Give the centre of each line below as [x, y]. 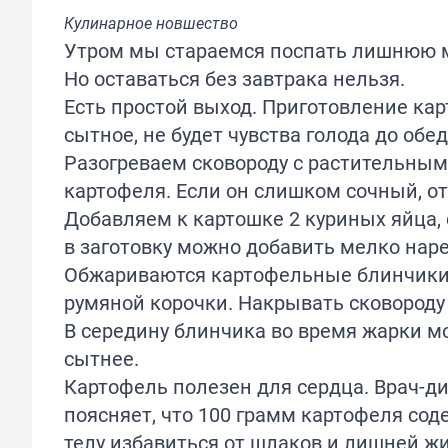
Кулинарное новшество [151, 22]
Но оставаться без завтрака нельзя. [234, 78]
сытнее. [101, 358]
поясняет [108, 414]
